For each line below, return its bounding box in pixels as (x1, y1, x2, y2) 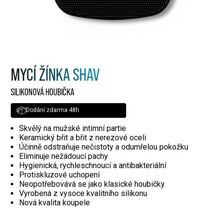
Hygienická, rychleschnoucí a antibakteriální (19, 160, 167, 170)
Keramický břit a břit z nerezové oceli (19, 132, 147, 142)
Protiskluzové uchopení (19, 170, 100, 179)
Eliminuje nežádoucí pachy (19, 151, 109, 161)
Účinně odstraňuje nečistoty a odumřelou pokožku (19, 142, 189, 152)
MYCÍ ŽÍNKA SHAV (11, 64, 100, 84)
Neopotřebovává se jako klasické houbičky (19, 179, 165, 189)
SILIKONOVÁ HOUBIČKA (11, 86, 75, 97)
